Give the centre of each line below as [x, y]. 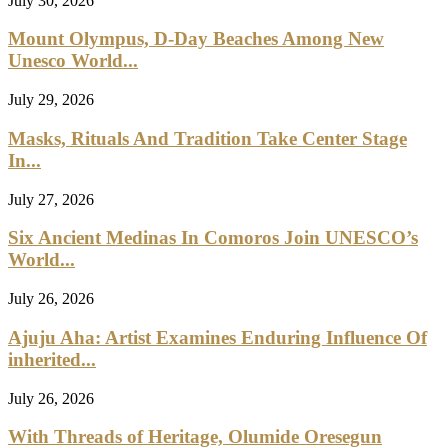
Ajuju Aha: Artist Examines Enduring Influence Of [217, 337]
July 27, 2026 [51, 199]
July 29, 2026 [51, 100]
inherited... [52, 359]
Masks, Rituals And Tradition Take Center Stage [207, 138]
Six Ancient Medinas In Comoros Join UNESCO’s [213, 238]
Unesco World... [73, 61]
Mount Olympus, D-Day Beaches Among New [196, 39]
